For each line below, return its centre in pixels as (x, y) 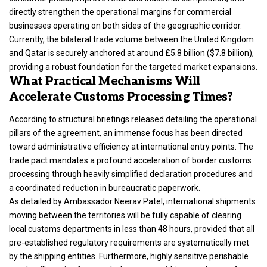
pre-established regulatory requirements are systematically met (129, 243)
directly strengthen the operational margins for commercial (120, 12)
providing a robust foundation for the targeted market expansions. (133, 66)
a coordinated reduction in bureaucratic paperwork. (105, 188)
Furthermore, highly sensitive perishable (173, 257)
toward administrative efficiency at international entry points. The (131, 147)
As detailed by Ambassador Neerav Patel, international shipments (132, 202)
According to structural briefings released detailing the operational (133, 119)
